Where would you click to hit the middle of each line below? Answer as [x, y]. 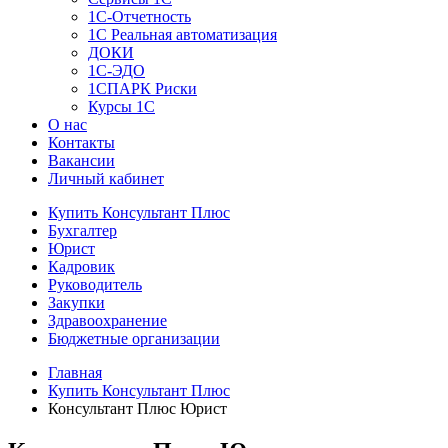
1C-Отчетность [139, 16]
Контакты [81, 142]
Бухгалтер [82, 230]
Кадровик [81, 266]
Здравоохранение [107, 320]
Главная [75, 372]
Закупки [76, 302]
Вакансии [81, 160]
